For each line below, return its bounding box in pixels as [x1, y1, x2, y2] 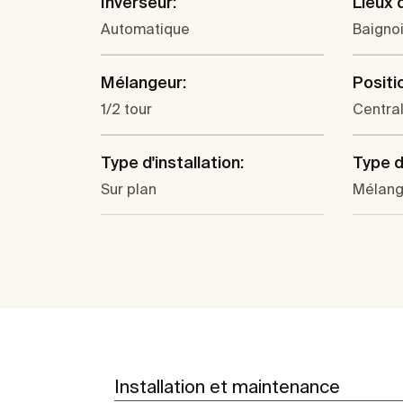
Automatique [101, 21, 190, 38]
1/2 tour [101, 101, 152, 118]
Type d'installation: [101, 153, 244, 173]
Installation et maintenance [114, 376, 340, 398]
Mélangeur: [101, 73, 186, 93]
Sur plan [101, 181, 157, 198]
